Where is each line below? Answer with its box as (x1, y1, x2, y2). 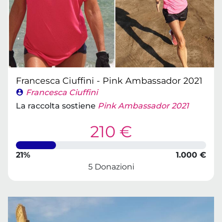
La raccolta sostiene (16, 101, 98, 111)
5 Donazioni (88, 162, 134, 171)
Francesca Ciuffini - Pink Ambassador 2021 (16, 75, 202, 86)
